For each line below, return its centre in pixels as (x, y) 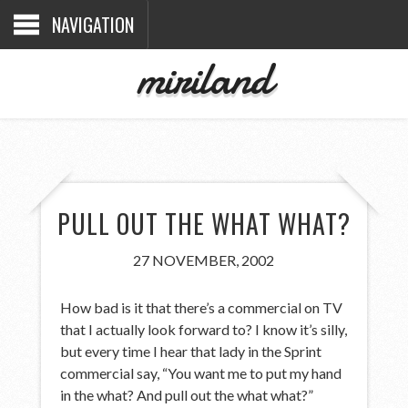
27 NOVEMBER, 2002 (204, 260)
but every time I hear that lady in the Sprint (191, 351)
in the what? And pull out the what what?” (187, 394)
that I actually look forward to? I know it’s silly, (204, 329)
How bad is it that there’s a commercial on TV (202, 307)
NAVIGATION (93, 25)
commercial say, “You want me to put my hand (201, 372)
